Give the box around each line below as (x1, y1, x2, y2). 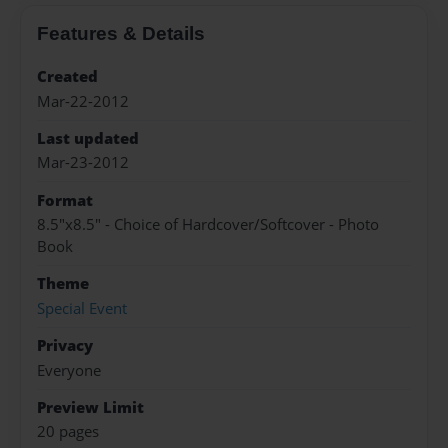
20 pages (37, 421, 99, 443)
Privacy (37, 335, 93, 357)
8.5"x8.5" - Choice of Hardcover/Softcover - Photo (37, 214, 379, 236)
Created (37, 66, 98, 88)
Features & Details (37, 23, 205, 45)
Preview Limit (37, 396, 144, 418)
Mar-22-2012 (37, 90, 129, 112)
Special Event (37, 297, 127, 319)
